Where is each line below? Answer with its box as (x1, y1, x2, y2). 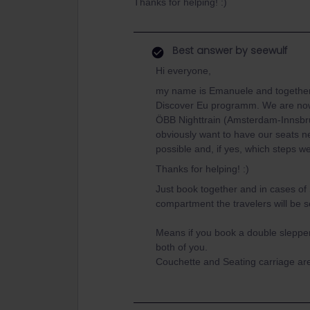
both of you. (156, 241, 208, 253)
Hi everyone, (156, 65, 211, 76)
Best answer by (172, 44, 248, 57)
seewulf (248, 44, 287, 57)
